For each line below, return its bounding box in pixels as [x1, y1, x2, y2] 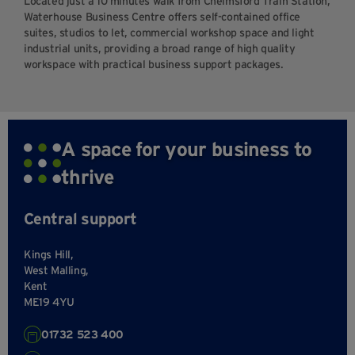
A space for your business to [61, 138, 312, 161]
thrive [61, 166, 114, 189]
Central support [24, 210, 137, 228]
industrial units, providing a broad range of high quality [24, 42, 296, 55]
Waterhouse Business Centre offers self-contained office [24, 10, 301, 24]
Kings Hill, [24, 248, 74, 261]
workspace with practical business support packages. [24, 58, 284, 71]
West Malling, [24, 264, 89, 277]
